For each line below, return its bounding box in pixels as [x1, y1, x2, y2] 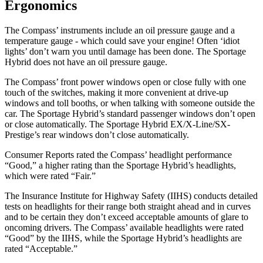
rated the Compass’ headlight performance [74, 150, 232, 160]
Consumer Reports [5, 150, 74, 160]
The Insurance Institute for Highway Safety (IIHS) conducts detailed [5, 191, 258, 201]
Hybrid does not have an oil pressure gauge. [5, 57, 167, 68]
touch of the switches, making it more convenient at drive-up [5, 87, 228, 98]
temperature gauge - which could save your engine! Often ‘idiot [5, 36, 240, 46]
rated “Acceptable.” [5, 244, 77, 254]
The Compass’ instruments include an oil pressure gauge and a [5, 25, 235, 36]
